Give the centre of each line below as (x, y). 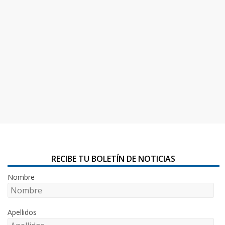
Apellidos (22, 212)
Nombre (21, 177)
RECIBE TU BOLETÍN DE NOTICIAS (114, 158)
